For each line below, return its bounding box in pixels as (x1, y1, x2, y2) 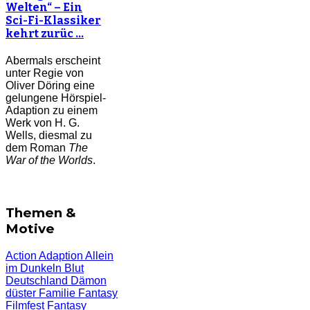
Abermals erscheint (6, 55, 100, 67)
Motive (6, 220, 55, 237)
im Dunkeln (6, 262, 64, 274)
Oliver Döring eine (6, 80, 95, 92)
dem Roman (6, 142, 69, 154)
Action (6, 249, 39, 262)
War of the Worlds (6, 154, 93, 167)
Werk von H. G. (6, 117, 80, 129)
